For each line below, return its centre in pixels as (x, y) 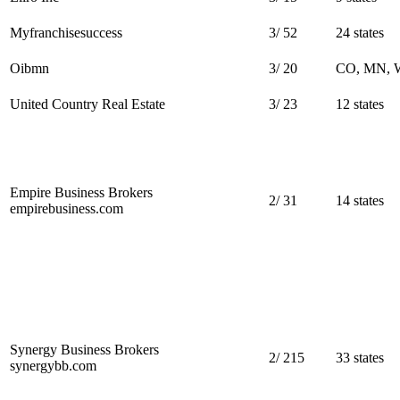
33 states (360, 357)
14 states (360, 200)
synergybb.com (53, 365)
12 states (360, 104)
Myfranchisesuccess (66, 32)
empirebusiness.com (67, 208)
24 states (360, 32)
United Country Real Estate (87, 104)
